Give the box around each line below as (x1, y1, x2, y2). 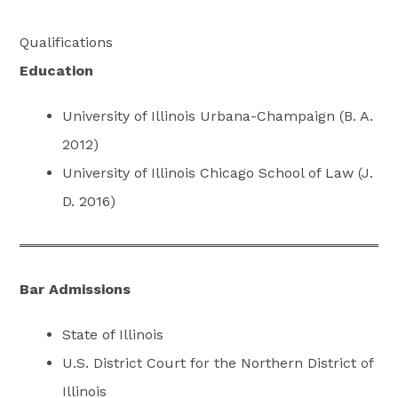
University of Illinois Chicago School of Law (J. (62, 163, 374, 181)
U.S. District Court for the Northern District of (62, 354, 374, 372)
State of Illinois (62, 326, 164, 344)
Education (20, 61, 94, 79)
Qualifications (20, 33, 114, 51)
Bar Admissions (20, 280, 131, 298)
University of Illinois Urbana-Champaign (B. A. (62, 107, 374, 124)
